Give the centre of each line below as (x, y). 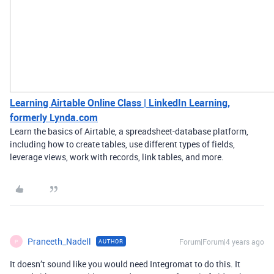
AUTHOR (111, 241)
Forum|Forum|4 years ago (222, 242)
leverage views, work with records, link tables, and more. (117, 157)
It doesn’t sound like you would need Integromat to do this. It (125, 264)
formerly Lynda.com (54, 117)
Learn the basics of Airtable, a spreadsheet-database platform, (129, 131)
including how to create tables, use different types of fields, (122, 144)
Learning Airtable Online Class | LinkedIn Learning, (120, 103)
